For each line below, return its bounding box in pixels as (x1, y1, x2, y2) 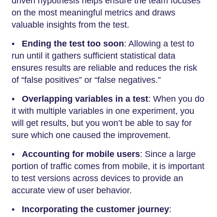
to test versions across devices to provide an (12, 173, 183, 183)
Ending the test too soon (22, 39, 124, 48)
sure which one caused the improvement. (12, 130, 170, 140)
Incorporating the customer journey (22, 204, 169, 214)
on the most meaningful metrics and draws (12, 8, 175, 17)
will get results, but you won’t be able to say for (12, 118, 192, 128)
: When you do (148, 94, 204, 104)
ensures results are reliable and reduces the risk (12, 63, 197, 73)
